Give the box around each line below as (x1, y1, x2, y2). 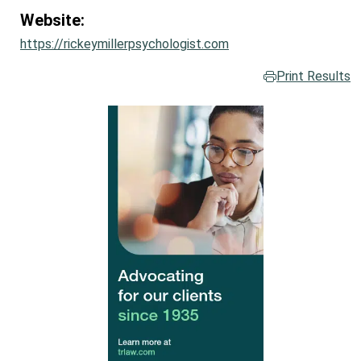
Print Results (276, 68, 351, 85)
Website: (20, 10, 85, 31)
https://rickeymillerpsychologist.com (20, 36, 229, 52)
